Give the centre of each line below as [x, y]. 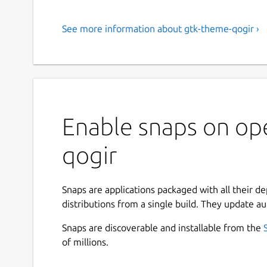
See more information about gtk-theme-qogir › [161, 28]
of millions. [85, 242]
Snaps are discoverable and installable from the [163, 227]
